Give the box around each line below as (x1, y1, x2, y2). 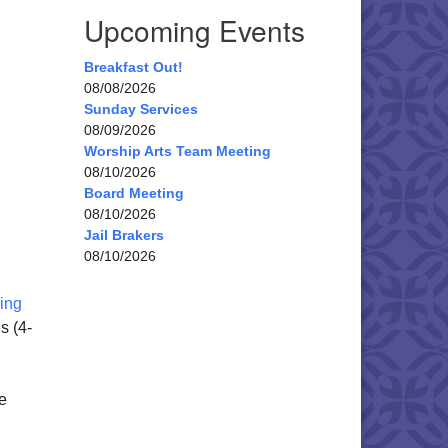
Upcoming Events (83, 10, 305, 50)
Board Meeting (83, 185, 184, 201)
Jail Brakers (83, 227, 164, 243)
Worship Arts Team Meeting (83, 143, 271, 159)
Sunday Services (83, 101, 198, 117)
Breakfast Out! (83, 59, 183, 75)
